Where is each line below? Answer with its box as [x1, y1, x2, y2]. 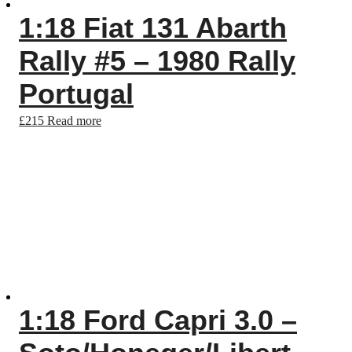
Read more [47, 114, 101, 127]
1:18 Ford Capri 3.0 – [19, 304, 297, 336]
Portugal [19, 78, 134, 110]
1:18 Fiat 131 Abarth [19, 12, 287, 44]
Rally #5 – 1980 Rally [19, 45, 295, 77]
